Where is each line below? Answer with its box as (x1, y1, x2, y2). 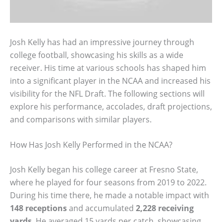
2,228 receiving (136, 203, 194, 214)
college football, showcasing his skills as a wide (10, 49, 183, 60)
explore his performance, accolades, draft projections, (10, 101, 212, 112)
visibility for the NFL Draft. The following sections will (10, 88, 205, 99)
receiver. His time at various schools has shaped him (10, 62, 206, 73)
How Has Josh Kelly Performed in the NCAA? (10, 139, 172, 151)
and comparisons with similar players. (10, 113, 152, 125)
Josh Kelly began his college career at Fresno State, (10, 164, 198, 175)
